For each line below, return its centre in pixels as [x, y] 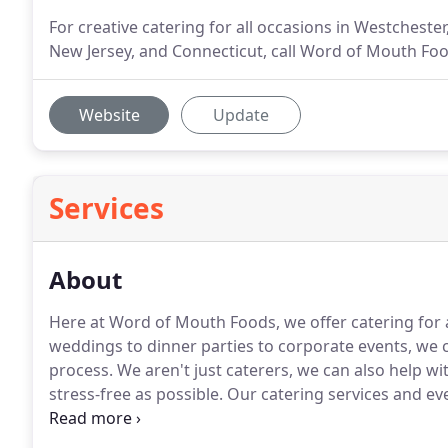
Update [241, 115]
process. [81, 370]
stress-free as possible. [136, 394]
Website [109, 115]
